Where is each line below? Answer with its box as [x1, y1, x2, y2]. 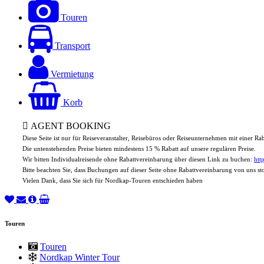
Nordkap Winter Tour [39, 252, 120, 262]
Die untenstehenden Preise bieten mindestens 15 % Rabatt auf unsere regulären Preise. [22, 146, 256, 152]
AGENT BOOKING [28, 121, 111, 131]
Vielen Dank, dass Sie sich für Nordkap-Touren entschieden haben [22, 177, 203, 184]
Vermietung [51, 69, 94, 79]
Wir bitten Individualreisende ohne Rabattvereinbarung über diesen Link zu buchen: [22, 156, 254, 163]
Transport [55, 41, 90, 51]
